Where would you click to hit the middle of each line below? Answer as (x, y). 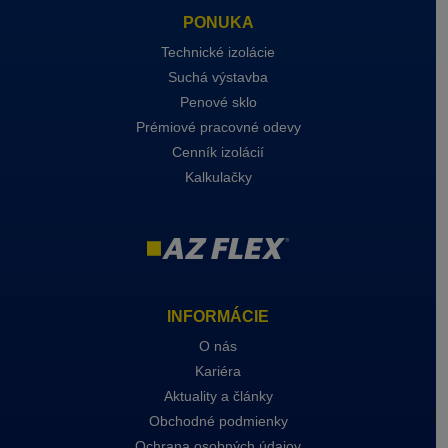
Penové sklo (218, 102)
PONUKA (218, 22)
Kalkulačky (218, 177)
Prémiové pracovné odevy (218, 127)
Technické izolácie (218, 52)
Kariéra (218, 370)
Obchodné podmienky (218, 420)
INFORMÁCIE (218, 316)
